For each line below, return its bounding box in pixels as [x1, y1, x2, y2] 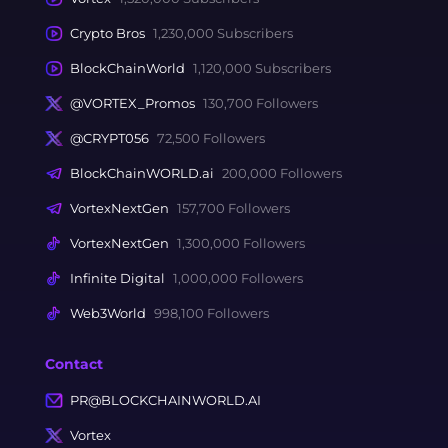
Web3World [69, 305, 146, 321]
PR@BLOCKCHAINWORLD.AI [69, 392, 261, 408]
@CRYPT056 [69, 130, 149, 146]
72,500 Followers [156, 130, 265, 146]
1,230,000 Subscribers [152, 25, 293, 41]
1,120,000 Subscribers [192, 60, 331, 76]
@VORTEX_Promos [69, 95, 195, 111]
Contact [44, 355, 103, 373]
